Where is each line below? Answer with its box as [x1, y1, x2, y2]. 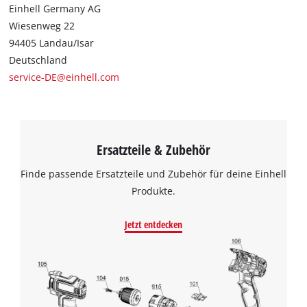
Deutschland [9, 53, 68, 67]
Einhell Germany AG [9, 2, 101, 16]
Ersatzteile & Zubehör [97, 140, 210, 160]
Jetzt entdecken [125, 217, 182, 231]
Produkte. [132, 184, 175, 197]
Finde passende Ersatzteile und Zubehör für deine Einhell [21, 167, 286, 180]
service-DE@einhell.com [9, 71, 120, 84]
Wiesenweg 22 [9, 19, 75, 33]
